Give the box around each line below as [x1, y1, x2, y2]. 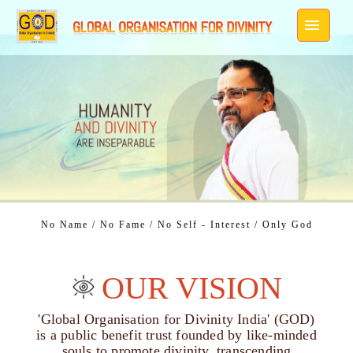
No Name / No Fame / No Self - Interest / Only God [40, 219, 313, 231]
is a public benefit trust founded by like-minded [36, 327, 317, 344]
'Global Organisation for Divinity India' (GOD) [38, 311, 315, 328]
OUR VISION [101, 270, 282, 307]
